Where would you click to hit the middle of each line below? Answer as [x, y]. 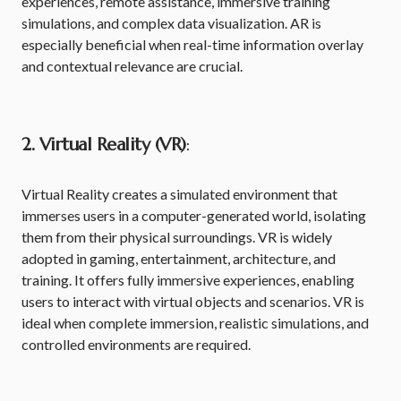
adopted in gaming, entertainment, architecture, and [179, 258]
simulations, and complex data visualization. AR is [171, 23]
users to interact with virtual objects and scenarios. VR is [193, 301]
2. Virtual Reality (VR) [104, 145]
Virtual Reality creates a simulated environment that [179, 194]
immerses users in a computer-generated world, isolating [194, 215]
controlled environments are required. [136, 344]
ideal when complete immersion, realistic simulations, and [195, 323]
